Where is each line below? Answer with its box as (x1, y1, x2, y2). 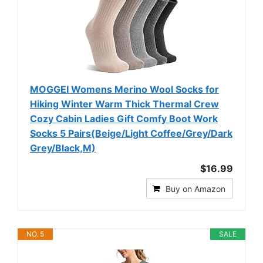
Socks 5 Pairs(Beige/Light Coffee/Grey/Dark (30, 127, 232, 139)
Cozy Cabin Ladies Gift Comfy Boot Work (30, 113, 218, 124)
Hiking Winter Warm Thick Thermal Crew (30, 98, 219, 110)
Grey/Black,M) (30, 142, 96, 154)
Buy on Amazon (166, 184, 225, 194)
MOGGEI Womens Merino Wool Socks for (30, 83, 219, 95)
